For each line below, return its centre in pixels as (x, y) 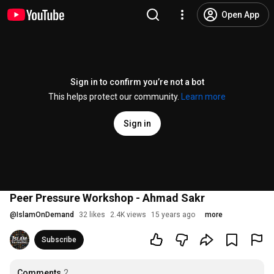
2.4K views (128, 215)
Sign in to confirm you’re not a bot (137, 82)
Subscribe (59, 240)
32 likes (92, 215)
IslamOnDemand (45, 215)
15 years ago (173, 215)
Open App (240, 15)
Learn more (203, 97)
